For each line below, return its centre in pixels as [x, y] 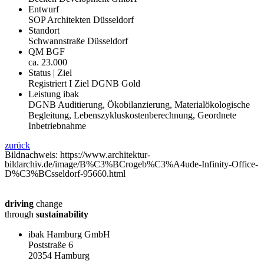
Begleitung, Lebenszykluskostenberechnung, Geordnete [132, 115]
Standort [44, 30]
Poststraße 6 [51, 245]
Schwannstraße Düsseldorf [78, 41]
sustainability [62, 214]
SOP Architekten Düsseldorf [81, 19]
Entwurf [44, 9]
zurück [17, 145]
